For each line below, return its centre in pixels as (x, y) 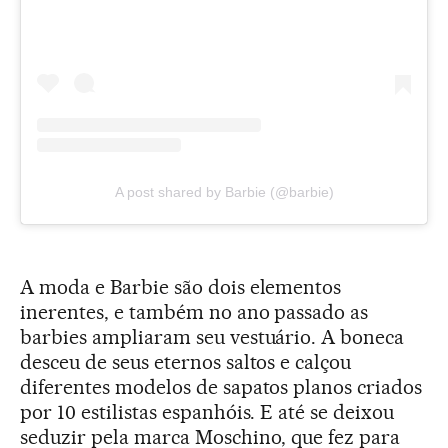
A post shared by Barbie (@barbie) (224, 192)
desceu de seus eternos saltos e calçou (186, 362)
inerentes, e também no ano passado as (194, 312)
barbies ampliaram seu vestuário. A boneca (212, 337)
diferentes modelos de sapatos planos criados (221, 387)
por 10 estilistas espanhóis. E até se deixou (207, 412)
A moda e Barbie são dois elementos (181, 287)
